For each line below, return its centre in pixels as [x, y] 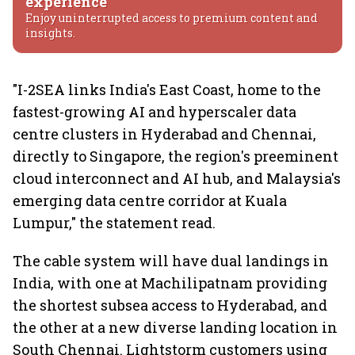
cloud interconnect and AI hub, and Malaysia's [177, 178]
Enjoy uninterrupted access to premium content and [172, 18]
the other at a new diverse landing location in [175, 327]
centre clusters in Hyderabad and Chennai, [164, 134]
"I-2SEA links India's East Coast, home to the [167, 90]
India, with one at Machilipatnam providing [170, 283]
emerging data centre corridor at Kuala [150, 200]
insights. [50, 33]
